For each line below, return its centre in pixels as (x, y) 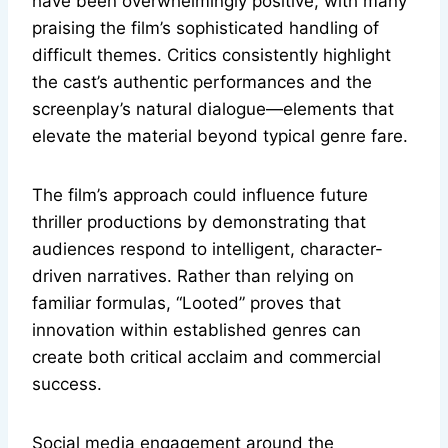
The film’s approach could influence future (200, 195)
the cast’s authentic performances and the (202, 82)
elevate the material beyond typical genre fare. (220, 136)
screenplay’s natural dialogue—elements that (213, 109)
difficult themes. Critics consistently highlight (211, 55)
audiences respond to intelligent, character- (207, 249)
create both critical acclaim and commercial (206, 357)
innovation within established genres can (196, 330)
